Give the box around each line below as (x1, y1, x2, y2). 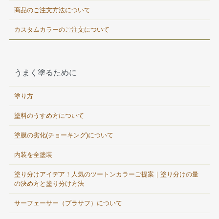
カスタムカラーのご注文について (14, 26, 110, 34)
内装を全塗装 (14, 151, 53, 159)
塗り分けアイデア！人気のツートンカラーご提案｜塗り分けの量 (14, 171, 199, 178)
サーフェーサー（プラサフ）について (14, 199, 123, 207)
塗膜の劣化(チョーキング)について (14, 131, 114, 139)
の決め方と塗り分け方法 (14, 180, 85, 188)
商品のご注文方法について (14, 6, 91, 14)
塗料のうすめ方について (14, 112, 85, 120)
